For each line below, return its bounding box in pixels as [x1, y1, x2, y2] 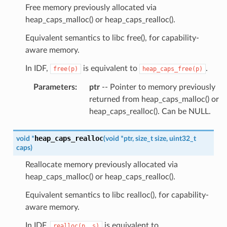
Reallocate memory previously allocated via [25, 160, 178, 169]
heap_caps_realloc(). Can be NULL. [89, 107, 211, 116]
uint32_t [169, 134, 196, 142]
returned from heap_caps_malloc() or [89, 95, 219, 103]
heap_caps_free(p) [142, 65, 203, 72]
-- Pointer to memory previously [99, 83, 215, 91]
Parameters [33, 83, 75, 91]
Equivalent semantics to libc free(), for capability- [25, 33, 199, 42]
